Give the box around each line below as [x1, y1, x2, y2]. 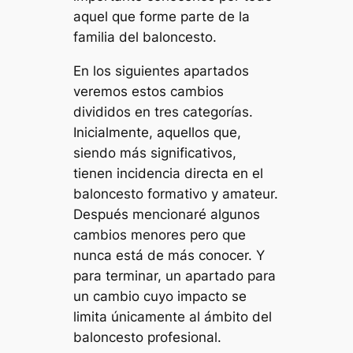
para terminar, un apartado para [73, 267, 277, 284]
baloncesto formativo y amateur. [73, 185, 279, 202]
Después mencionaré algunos [73, 206, 261, 222]
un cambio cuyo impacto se [73, 288, 247, 304]
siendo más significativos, [73, 144, 237, 161]
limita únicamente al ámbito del [73, 308, 273, 325]
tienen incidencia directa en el [73, 165, 264, 181]
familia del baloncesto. [73, 28, 217, 45]
